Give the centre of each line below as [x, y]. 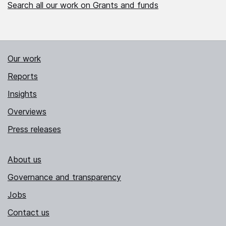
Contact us [29, 213]
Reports [23, 76]
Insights [22, 94]
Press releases [34, 129]
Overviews [27, 112]
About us [24, 160]
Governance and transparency [64, 177]
